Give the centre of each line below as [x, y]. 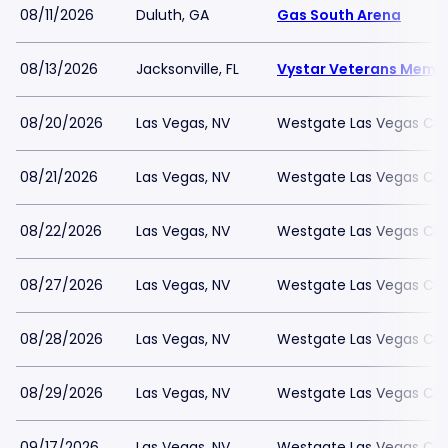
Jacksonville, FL [187, 69]
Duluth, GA [172, 15]
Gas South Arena [339, 15]
